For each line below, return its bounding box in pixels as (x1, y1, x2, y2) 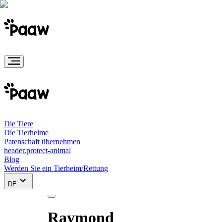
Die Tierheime (4, 128, 49, 137)
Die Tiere (4, 119, 33, 128)
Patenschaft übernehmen (4, 137, 80, 146)
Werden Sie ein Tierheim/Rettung (4, 164, 108, 172)
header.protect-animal (4, 146, 71, 155)
